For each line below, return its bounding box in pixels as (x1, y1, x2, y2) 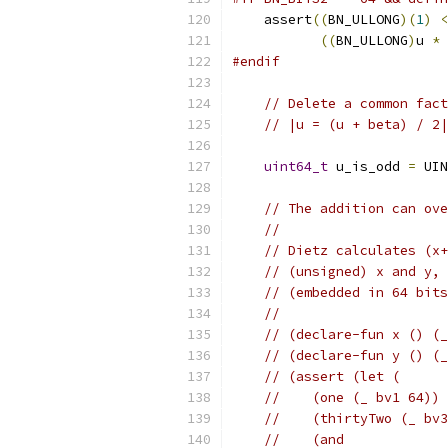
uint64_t (264, 158, 328, 175)
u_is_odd (328, 158, 408, 175)
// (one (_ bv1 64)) (264, 389, 440, 406)
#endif (232, 53, 280, 70)
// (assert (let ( (264, 368, 400, 385)
